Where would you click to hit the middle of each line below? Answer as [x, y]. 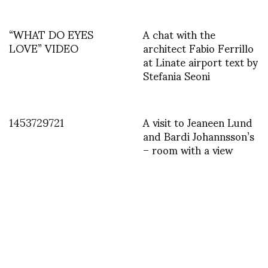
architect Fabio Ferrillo [198, 47]
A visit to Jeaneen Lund [198, 121]
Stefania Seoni [176, 75]
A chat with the [179, 33]
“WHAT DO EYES [51, 33]
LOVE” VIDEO [44, 47]
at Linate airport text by [200, 61]
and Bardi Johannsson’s [199, 135]
